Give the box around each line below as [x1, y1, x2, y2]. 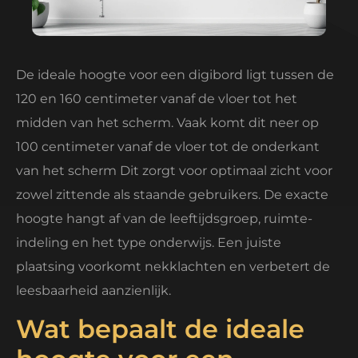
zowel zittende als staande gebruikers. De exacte [16, 187, 328, 202]
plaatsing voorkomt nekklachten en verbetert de [16, 259, 330, 274]
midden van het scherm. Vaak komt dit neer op [16, 115, 319, 130]
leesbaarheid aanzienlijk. [16, 283, 171, 298]
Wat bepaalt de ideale [16, 313, 304, 345]
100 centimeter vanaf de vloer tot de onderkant [16, 139, 320, 154]
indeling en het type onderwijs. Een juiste [16, 235, 281, 250]
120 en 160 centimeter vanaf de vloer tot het [16, 91, 297, 106]
